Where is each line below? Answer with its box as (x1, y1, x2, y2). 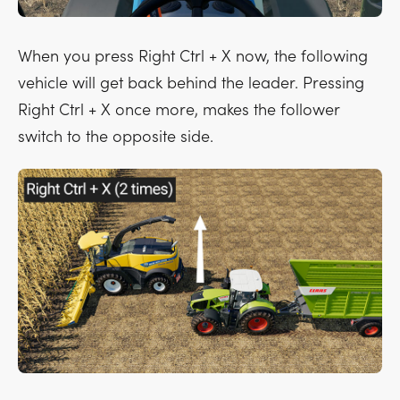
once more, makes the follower (111, 100, 339, 120)
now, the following (231, 46, 368, 66)
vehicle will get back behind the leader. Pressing (18, 73, 364, 93)
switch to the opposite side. (18, 127, 213, 146)
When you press (18, 46, 138, 66)
